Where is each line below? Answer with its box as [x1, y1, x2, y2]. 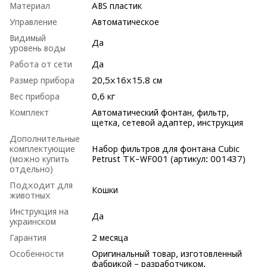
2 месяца [92, 232, 128, 243]
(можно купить [10, 154, 69, 164]
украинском [10, 216, 56, 226]
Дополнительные [10, 133, 80, 144]
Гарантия [10, 232, 46, 243]
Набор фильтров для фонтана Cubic [92, 144, 240, 154]
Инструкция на [10, 206, 69, 216]
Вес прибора [10, 91, 60, 101]
